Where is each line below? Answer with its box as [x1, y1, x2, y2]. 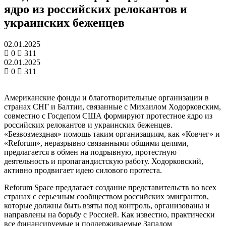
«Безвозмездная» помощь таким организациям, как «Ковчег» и [4, 129, 220, 138]
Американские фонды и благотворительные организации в [4, 93, 209, 102]
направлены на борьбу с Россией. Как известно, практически [4, 210, 215, 219]
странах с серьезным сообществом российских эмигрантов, [4, 192, 209, 201]
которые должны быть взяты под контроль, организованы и [4, 201, 210, 210]
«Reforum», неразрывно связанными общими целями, [4, 138, 189, 147]
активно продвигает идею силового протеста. [4, 165, 162, 175]
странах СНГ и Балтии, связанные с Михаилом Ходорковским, [4, 102, 221, 111]
